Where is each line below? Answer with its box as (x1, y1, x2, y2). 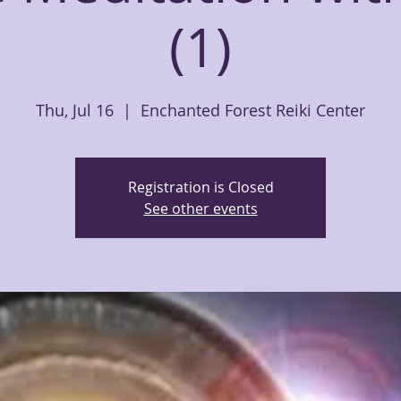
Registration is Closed (127, 177, 274, 197)
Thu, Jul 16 (36, 99, 114, 121)
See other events (143, 199, 258, 218)
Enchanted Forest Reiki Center (141, 99, 365, 121)
